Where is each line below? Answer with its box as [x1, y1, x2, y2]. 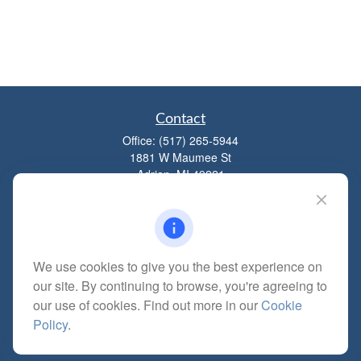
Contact [156, 112, 205, 127]
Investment [152, 298, 209, 314]
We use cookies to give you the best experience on [33, 257, 322, 276]
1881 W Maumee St [130, 149, 231, 165]
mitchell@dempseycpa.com [110, 183, 251, 199]
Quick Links [143, 258, 218, 272]
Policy [33, 315, 68, 334]
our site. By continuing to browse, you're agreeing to [33, 276, 327, 295]
